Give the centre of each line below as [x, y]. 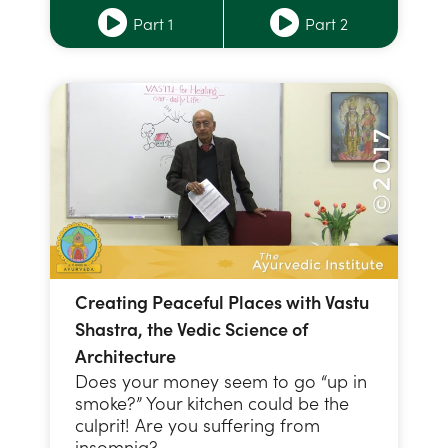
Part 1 [152, 23]
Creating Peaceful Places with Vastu [222, 301]
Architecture [125, 355]
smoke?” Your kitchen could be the [212, 402]
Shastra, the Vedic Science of [191, 328]
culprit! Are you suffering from [197, 424]
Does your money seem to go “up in [221, 380]
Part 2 [326, 23]
